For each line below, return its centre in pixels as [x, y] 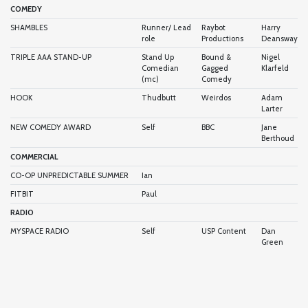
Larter [272, 108]
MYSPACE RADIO [40, 231]
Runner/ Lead [166, 27]
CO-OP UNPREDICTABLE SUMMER [69, 175]
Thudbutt [159, 97]
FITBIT [22, 194]
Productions [222, 38]
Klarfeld [275, 68]
